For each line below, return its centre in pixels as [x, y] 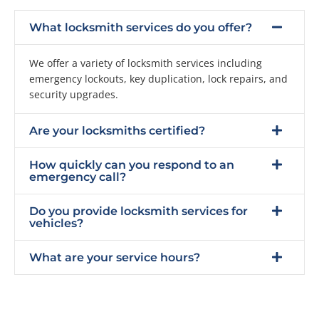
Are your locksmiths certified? [117, 131]
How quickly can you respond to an [132, 165]
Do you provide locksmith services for [138, 211]
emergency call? [78, 177]
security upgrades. [74, 94]
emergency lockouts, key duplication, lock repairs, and [158, 79]
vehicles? [56, 223]
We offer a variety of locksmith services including [146, 63]
